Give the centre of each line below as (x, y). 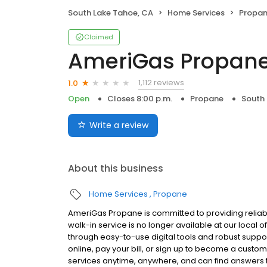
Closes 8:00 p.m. (140, 99)
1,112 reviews (161, 83)
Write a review (119, 125)
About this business (116, 169)
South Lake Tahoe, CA (111, 13)
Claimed (99, 37)
